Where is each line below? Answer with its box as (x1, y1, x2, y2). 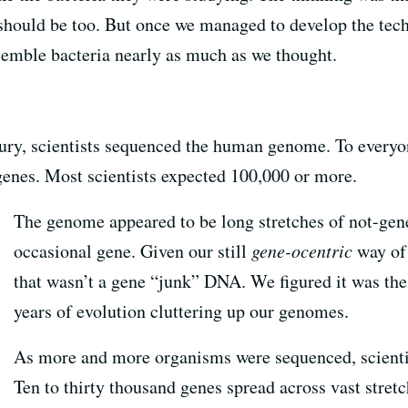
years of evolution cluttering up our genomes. (13, 298, 349, 323)
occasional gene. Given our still (13, 238, 251, 263)
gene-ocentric (250, 238, 352, 262)
